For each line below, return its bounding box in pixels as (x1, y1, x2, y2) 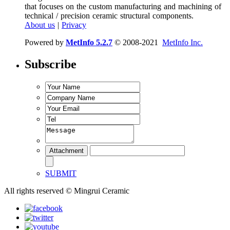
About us (25, 21, 55, 30)
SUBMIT (45, 168, 76, 178)
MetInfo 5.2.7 (66, 38, 112, 47)
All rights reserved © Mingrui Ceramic (4, 186, 129, 195)
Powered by (25, 38, 66, 47)
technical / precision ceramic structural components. (25, 11, 194, 21)
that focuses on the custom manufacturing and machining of (25, 2, 221, 11)
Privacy (62, 21, 86, 30)
